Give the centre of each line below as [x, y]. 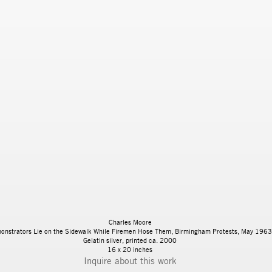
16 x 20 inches [130, 250]
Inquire [99, 261]
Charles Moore [130, 222]
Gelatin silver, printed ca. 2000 [130, 240]
